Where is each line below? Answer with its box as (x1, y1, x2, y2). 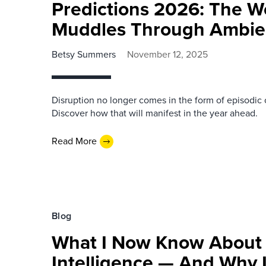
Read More (52, 134, 97, 148)
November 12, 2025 (127, 47, 208, 61)
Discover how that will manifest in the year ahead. (52, 106, 258, 120)
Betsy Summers (52, 47, 116, 61)
